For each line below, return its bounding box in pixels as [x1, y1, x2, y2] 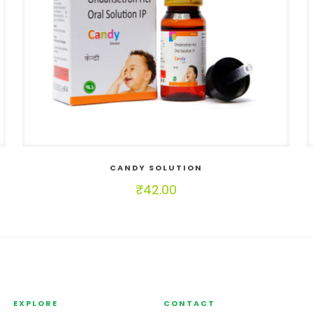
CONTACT [163, 297, 215, 309]
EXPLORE [13, 297, 58, 309]
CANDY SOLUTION [109, 161, 203, 173]
